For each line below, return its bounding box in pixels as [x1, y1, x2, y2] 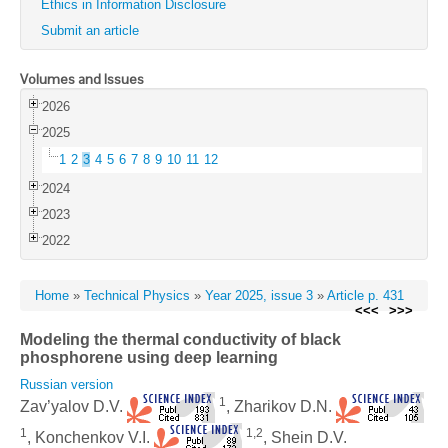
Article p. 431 [327, 288, 404, 303]
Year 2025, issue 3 [205, 288, 313, 303]
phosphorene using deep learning [20, 349, 278, 366]
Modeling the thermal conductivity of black [20, 331, 341, 348]
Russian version [20, 377, 113, 392]
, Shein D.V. [263, 428, 347, 446]
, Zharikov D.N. [226, 397, 336, 415]
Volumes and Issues [20, 70, 144, 88]
